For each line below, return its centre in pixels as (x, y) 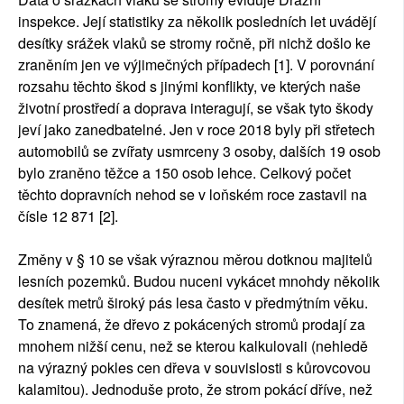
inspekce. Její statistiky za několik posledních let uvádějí (197, 22)
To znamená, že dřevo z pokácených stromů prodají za (192, 325)
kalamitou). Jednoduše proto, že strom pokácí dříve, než (195, 390)
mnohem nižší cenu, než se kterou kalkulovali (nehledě (193, 346)
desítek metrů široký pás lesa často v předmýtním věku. (193, 303)
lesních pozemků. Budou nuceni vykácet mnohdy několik (199, 281)
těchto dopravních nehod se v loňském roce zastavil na (193, 195)
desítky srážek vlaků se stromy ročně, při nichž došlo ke (194, 43)
